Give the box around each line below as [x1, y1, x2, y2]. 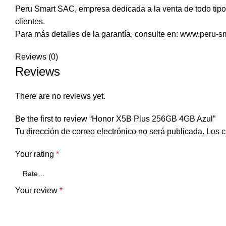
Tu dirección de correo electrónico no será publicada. [15, 127, 204, 136]
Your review [15, 186, 60, 195]
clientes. [15, 17, 45, 26]
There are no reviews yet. [15, 92, 105, 100]
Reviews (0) [15, 52, 58, 61]
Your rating [15, 150, 56, 158]
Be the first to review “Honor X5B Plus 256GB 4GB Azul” [15, 115, 215, 123]
